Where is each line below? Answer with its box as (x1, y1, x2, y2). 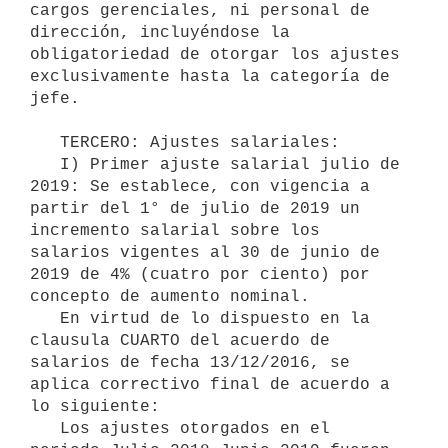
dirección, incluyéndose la (30, 23, 290, 42)
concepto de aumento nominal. (30, 287, 310, 306)
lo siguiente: (30, 397, 160, 416)
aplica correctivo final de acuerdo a (30, 375, 390, 394)
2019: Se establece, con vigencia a (30, 177, 370, 196)
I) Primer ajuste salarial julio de (30, 155, 60, 174)
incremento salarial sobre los (30, 221, 320, 240)
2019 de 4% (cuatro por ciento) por (30, 265, 370, 284)
